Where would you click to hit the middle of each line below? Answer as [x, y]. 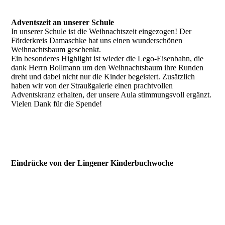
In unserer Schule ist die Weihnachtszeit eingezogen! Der [101, 31]
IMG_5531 [29, 142]
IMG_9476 [29, 184]
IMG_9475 [29, 202]
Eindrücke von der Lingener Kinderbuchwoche [92, 163]
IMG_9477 [29, 220]
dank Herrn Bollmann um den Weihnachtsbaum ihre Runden [107, 68]
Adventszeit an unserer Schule [63, 22]
